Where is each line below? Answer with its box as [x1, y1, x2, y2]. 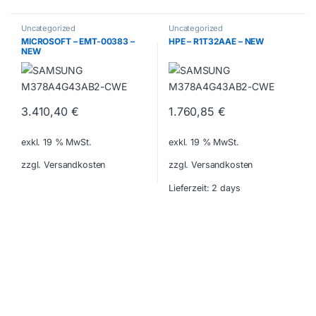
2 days [212, 182, 241, 193]
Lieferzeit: [168, 182, 212, 193]
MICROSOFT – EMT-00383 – [20, 36, 135, 47]
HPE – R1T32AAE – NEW [168, 36, 265, 47]
